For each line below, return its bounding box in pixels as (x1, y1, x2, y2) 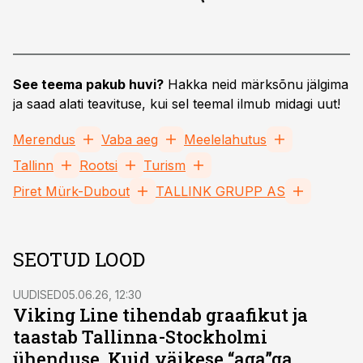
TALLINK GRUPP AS (156, 183, 285, 199)
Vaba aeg (101, 131, 158, 147)
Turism (143, 157, 186, 173)
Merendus (13, 131, 75, 147)
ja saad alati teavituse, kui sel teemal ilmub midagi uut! (13, 96, 340, 112)
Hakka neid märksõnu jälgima (164, 76, 348, 92)
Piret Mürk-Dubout (13, 183, 130, 199)
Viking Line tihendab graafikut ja (13, 303, 308, 327)
